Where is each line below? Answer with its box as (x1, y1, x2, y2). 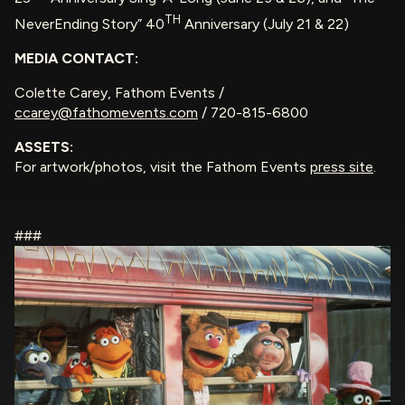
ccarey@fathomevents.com (14, 103, 198, 121)
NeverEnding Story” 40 (14, 14, 165, 33)
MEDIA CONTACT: (14, 49, 138, 67)
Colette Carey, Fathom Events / (14, 83, 224, 101)
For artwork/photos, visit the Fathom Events (14, 157, 310, 175)
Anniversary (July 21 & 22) (181, 14, 349, 33)
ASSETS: (14, 137, 73, 155)
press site (310, 157, 373, 175)
